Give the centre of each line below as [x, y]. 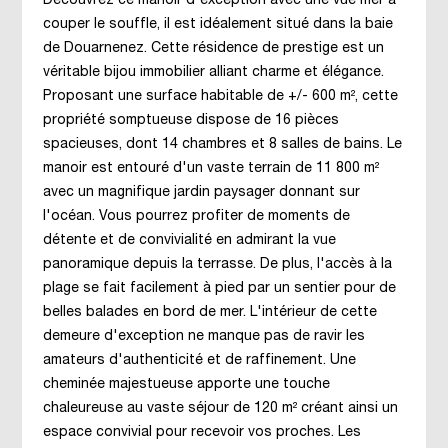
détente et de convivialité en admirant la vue [189, 240]
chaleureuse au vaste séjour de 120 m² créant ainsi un [220, 408]
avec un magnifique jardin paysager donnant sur [201, 192]
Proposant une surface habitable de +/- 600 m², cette [220, 96]
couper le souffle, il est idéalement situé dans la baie [217, 24]
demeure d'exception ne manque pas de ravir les [203, 336]
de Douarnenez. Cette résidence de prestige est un [213, 48]
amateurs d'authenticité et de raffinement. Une [199, 360]
